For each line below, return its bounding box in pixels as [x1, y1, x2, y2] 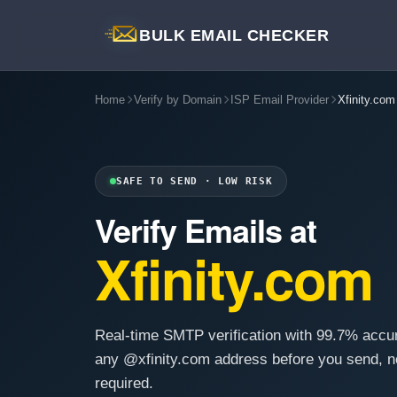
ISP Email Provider [230, 93, 329, 106]
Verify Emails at [95, 206, 316, 253]
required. [95, 375, 153, 392]
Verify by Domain [134, 93, 222, 106]
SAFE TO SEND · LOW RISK [116, 175, 273, 187]
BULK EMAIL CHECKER [139, 26, 329, 44]
